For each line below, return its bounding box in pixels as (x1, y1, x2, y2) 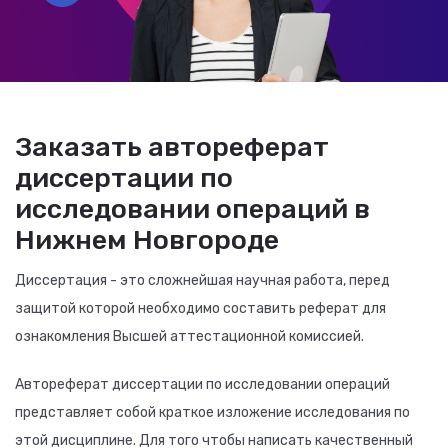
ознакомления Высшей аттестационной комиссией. (15, 328, 364, 345)
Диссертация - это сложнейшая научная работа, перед (15, 272, 390, 289)
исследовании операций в (15, 193, 370, 225)
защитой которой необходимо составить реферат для (15, 300, 386, 317)
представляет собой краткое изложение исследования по (15, 404, 410, 421)
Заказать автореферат (15, 131, 329, 163)
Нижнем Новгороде (15, 224, 279, 256)
